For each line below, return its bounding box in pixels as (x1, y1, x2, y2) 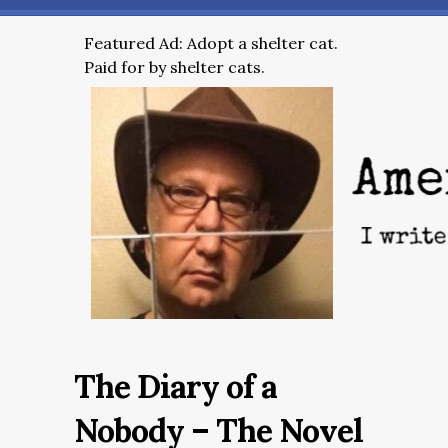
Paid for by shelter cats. (84, 57, 265, 77)
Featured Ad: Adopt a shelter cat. (84, 33, 338, 53)
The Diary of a (74, 366, 277, 407)
